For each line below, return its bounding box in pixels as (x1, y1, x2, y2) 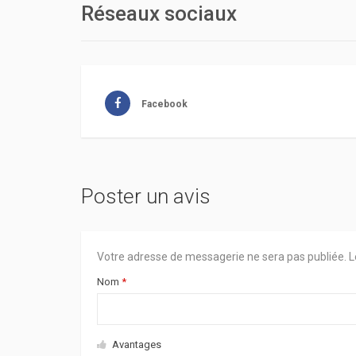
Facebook (141, 99, 188, 110)
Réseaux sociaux (81, 2, 237, 25)
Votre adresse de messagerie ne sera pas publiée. (97, 250, 346, 263)
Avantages (110, 339, 161, 350)
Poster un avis (81, 184, 211, 208)
